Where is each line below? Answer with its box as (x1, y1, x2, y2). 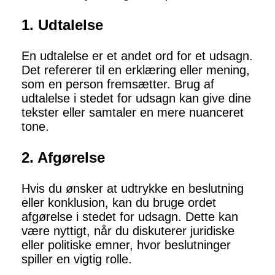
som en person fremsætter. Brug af (21, 77, 214, 91)
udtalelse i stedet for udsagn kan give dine (21, 91, 251, 106)
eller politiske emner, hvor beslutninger (21, 238, 231, 252)
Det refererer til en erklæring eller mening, (21, 63, 250, 77)
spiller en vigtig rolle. (21, 252, 132, 266)
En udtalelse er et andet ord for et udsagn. (21, 49, 253, 63)
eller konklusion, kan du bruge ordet (21, 196, 216, 210)
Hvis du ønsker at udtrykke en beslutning (21, 182, 244, 196)
